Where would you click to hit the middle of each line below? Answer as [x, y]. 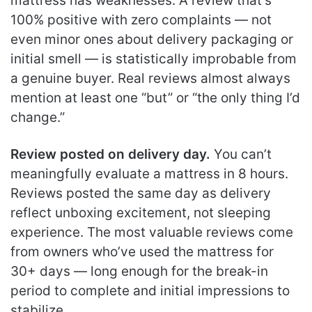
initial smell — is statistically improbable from [154, 58]
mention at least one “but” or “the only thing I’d [155, 97]
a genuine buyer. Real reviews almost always [150, 78]
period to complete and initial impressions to [150, 290]
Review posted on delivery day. [110, 154]
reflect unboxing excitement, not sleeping [141, 212]
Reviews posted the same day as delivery [141, 193]
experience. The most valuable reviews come [152, 232]
